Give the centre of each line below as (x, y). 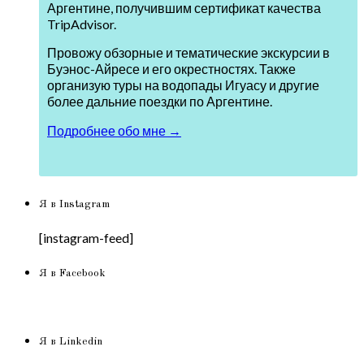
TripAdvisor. (82, 24)
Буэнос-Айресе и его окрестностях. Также (171, 69)
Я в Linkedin (71, 342)
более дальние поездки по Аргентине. (160, 102)
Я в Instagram (74, 205)
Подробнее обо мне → (114, 131)
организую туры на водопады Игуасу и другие (183, 85)
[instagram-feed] (86, 237)
